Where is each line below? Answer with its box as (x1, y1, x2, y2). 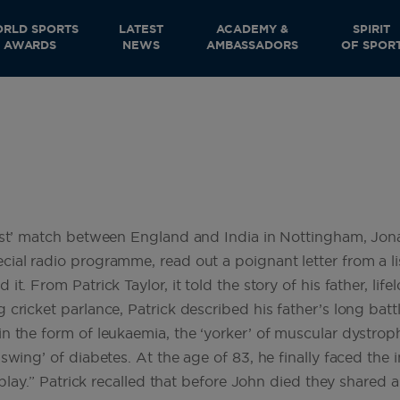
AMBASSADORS (205, 40, 299, 52)
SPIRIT (353, 24, 391, 36)
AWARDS (3, 40, 57, 52)
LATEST (119, 24, 163, 36)
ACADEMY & (216, 24, 288, 36)
